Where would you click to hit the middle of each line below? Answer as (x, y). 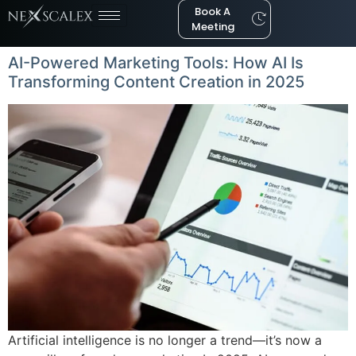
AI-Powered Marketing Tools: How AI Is (156, 62)
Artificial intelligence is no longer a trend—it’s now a (165, 340)
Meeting (213, 26)
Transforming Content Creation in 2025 (156, 81)
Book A (213, 11)
